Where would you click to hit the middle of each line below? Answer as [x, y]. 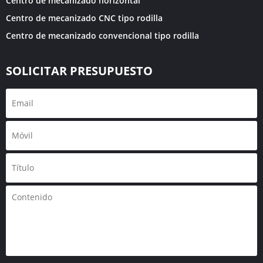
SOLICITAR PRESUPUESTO [79, 71]
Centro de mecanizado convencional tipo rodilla [102, 36]
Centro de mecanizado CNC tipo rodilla [84, 18]
